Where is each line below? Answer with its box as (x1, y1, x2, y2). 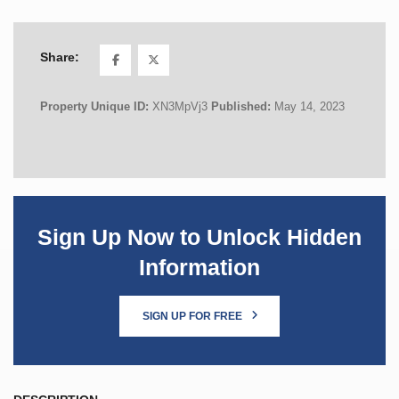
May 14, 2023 (274, 99, 345, 113)
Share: (40, 50, 79, 65)
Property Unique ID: (40, 99, 152, 113)
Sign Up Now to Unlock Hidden (37, 224, 362, 249)
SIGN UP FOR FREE (142, 309, 245, 322)
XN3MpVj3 (152, 99, 208, 113)
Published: (211, 99, 274, 113)
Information (139, 255, 260, 280)
